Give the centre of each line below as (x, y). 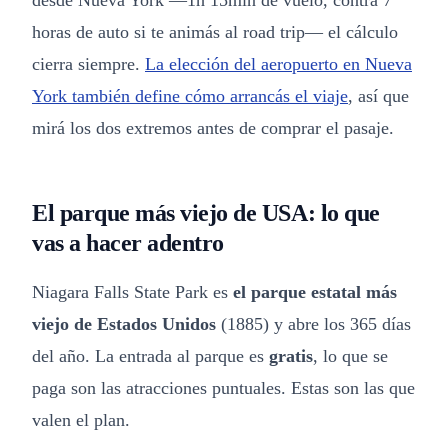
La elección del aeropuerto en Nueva (278, 64)
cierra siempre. (88, 64)
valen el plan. (81, 420)
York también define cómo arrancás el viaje (190, 96)
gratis (291, 356)
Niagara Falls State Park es (132, 292)
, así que (378, 96)
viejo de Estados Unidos (124, 324)
